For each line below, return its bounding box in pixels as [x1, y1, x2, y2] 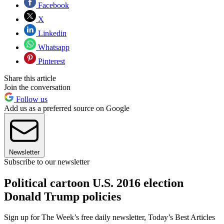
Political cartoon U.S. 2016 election [4, 176, 183, 189]
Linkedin [36, 28, 66, 37]
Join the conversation [4, 82, 70, 91]
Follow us [14, 94, 47, 103]
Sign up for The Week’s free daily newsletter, [4, 213, 148, 222]
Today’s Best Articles [148, 213, 215, 222]
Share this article [4, 73, 56, 82]
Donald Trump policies [4, 189, 121, 203]
